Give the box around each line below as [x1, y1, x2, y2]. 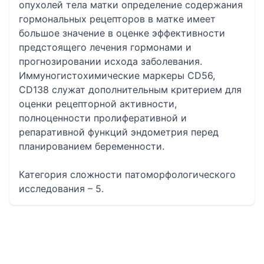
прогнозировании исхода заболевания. [19, 55, 202, 67]
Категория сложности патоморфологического [19, 169, 236, 180]
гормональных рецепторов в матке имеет [19, 13, 216, 25]
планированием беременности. [19, 140, 164, 152]
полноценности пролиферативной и [19, 112, 187, 124]
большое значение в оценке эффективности [19, 27, 225, 39]
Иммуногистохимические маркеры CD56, [19, 70, 215, 81]
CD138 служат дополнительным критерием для [19, 84, 242, 95]
